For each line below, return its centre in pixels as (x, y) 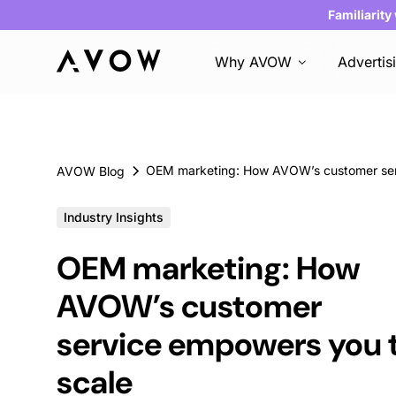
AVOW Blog (91, 171)
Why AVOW (254, 62)
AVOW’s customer (189, 306)
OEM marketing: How (209, 268)
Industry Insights (114, 217)
